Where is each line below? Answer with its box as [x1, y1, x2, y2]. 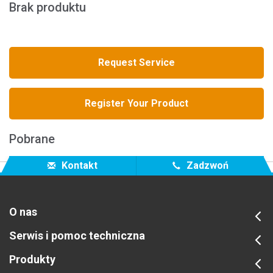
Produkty [9, 252, 55, 266]
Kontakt [59, 159, 97, 171]
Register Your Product [85, 97, 188, 109]
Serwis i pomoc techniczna [9, 229, 145, 242]
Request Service [98, 56, 175, 68]
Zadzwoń [183, 159, 229, 171]
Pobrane [9, 131, 55, 146]
